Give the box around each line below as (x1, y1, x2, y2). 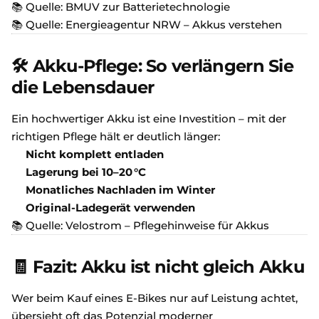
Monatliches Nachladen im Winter (26, 183, 215, 197)
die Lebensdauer (11, 77, 155, 98)
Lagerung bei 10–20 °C (26, 165, 146, 179)
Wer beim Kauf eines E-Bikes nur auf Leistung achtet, (11, 291, 298, 305)
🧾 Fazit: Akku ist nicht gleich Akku (11, 256, 304, 277)
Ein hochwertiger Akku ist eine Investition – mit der (11, 112, 286, 125)
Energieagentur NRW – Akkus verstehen (66, 18, 282, 31)
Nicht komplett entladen (26, 147, 164, 161)
